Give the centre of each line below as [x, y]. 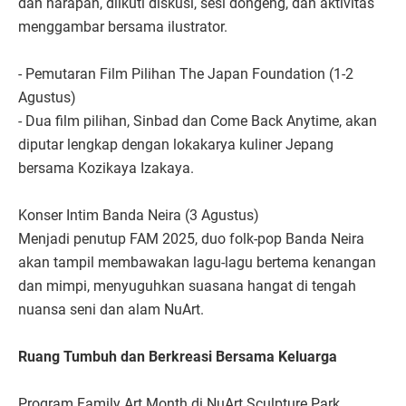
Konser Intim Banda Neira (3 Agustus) [139, 216]
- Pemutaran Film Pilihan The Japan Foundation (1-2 [186, 74]
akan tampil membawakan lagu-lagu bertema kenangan [197, 263]
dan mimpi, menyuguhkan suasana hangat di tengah [187, 286]
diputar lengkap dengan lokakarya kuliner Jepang [176, 145]
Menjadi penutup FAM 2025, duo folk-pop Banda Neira [191, 239]
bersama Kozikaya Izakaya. [106, 169]
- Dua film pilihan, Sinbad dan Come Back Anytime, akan [198, 121]
